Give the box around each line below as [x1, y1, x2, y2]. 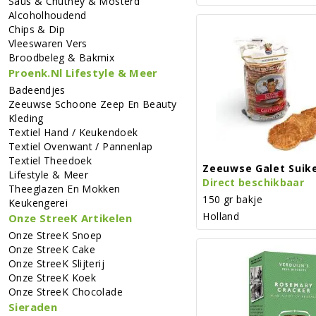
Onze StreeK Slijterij [8, 256, 104, 270]
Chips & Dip [8, 22, 66, 36]
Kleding [8, 111, 44, 125]
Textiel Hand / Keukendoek [8, 125, 138, 139]
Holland [202, 209, 240, 223]
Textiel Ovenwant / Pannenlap [8, 139, 153, 153]
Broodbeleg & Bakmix [8, 50, 115, 64]
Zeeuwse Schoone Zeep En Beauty [8, 97, 177, 111]
